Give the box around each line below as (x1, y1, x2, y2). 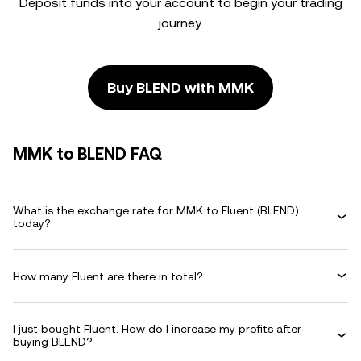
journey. (158, 15, 203, 31)
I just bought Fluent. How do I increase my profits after (13, 322, 301, 335)
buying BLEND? (13, 335, 93, 348)
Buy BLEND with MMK (107, 79, 254, 96)
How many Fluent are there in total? (13, 269, 203, 283)
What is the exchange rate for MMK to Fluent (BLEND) (13, 204, 299, 217)
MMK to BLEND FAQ (13, 144, 162, 164)
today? (13, 217, 51, 230)
